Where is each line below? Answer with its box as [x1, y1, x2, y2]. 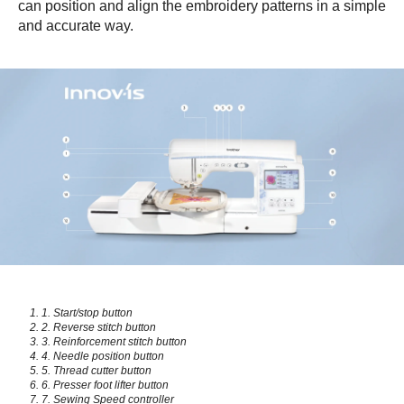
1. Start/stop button [41, 307, 133, 319]
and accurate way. [18, 17, 133, 33]
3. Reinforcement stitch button [41, 335, 187, 348]
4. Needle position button [41, 350, 164, 363]
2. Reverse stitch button [41, 321, 156, 334]
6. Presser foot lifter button [41, 379, 169, 391]
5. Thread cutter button [41, 364, 151, 377]
